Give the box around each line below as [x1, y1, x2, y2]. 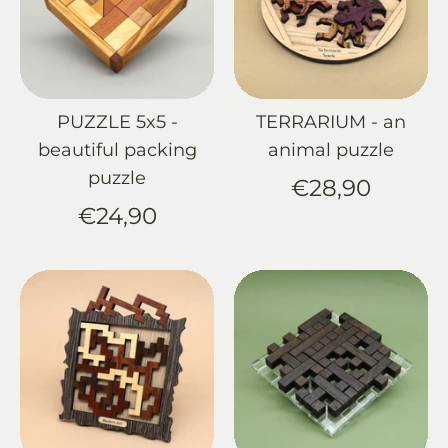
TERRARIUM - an [256, 110, 406, 133]
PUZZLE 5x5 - [56, 110, 178, 133]
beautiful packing [37, 138, 197, 161]
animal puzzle [268, 138, 394, 161]
